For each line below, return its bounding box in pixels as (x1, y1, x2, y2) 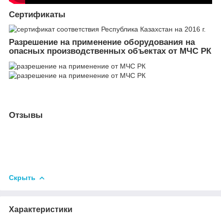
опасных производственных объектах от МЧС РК (9, 46, 211, 56)
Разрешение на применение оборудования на (9, 37, 195, 47)
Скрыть (9, 173, 36, 182)
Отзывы (9, 110, 43, 120)
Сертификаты (9, 9, 68, 19)
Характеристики (9, 205, 73, 214)
